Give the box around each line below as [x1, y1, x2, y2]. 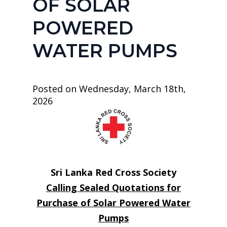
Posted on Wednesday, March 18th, [32, 83, 186, 95]
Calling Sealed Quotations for [46, 181, 181, 194]
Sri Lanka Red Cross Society [51, 166, 176, 178]
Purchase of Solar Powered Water [36, 197, 191, 209]
